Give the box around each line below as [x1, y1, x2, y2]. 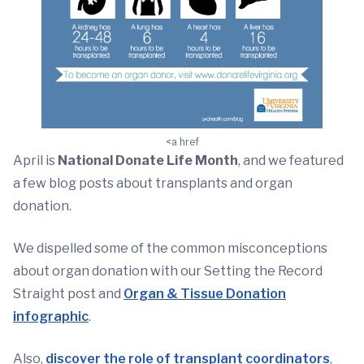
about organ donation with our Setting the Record [13, 262, 323, 279]
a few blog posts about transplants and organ [13, 175, 292, 191]
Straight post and [13, 285, 123, 301]
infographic [13, 308, 89, 324]
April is [13, 152, 58, 168]
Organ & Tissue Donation [123, 285, 286, 301]
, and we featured [238, 152, 344, 168]
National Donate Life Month [58, 152, 238, 168]
